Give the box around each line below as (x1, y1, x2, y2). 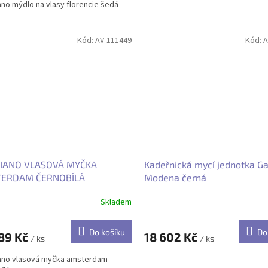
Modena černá (144, 172, 206, 184)
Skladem (100, 196, 132, 208)
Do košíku (89, 227, 125, 237)
